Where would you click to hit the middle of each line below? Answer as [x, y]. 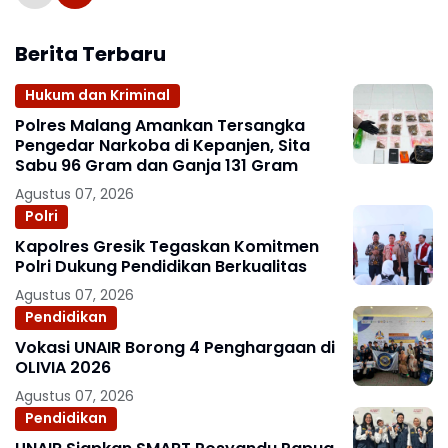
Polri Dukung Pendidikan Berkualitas [161, 266]
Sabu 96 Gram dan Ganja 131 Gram [156, 165]
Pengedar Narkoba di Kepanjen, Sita [162, 145]
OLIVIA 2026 [63, 367]
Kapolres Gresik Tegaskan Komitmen [167, 246]
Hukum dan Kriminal [97, 95]
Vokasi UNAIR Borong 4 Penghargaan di [175, 347]
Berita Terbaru [90, 53]
